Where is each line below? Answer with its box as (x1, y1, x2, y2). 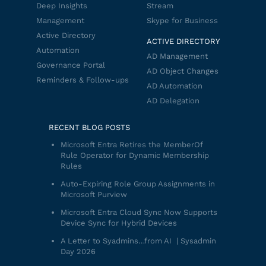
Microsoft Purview (60, 189, 127, 199)
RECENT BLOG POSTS (48, 122, 130, 132)
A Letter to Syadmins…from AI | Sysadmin (60, 236, 216, 245)
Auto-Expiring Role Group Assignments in (60, 179, 215, 188)
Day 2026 (60, 246, 96, 256)
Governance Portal (36, 60, 105, 69)
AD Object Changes (147, 66, 218, 75)
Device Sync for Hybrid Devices (60, 218, 177, 227)
